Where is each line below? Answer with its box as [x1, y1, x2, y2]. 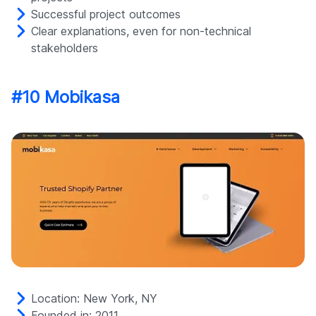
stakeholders [31, 41, 98, 56]
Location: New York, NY [31, 291, 157, 306]
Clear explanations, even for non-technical [31, 24, 251, 39]
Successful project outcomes [31, 7, 181, 22]
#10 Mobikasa [11, 87, 120, 108]
